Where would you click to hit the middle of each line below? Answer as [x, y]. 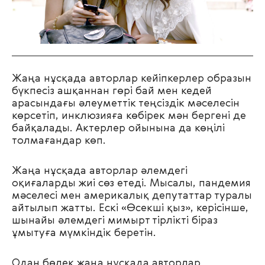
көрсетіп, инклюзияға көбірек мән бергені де [129, 116]
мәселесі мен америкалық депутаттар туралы [132, 196]
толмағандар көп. [59, 141]
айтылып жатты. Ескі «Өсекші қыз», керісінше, [130, 209]
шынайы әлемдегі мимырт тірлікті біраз [115, 221]
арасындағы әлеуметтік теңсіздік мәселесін [126, 104]
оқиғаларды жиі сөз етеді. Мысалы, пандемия [131, 184]
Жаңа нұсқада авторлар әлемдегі [100, 171]
